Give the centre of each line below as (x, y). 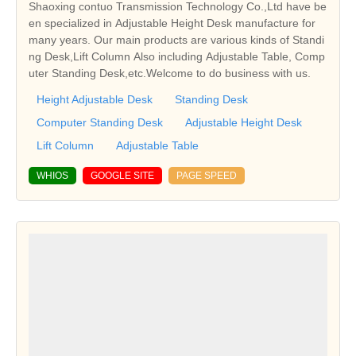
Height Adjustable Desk (95, 100)
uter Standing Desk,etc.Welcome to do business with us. (170, 74)
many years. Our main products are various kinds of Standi (176, 40)
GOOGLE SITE (122, 176)
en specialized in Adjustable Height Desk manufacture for (172, 23)
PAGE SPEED (207, 176)
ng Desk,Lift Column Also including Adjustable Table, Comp (177, 57)
